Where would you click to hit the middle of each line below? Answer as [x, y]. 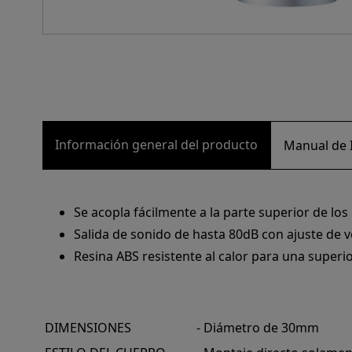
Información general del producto [156, 144]
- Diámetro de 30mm [257, 327]
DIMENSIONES [88, 327]
